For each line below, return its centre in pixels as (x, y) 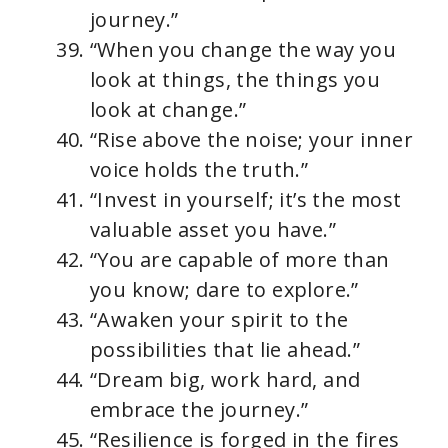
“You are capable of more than (240, 260)
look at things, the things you (235, 80)
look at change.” (168, 110)
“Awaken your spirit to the (219, 320)
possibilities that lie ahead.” (225, 350)
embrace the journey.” (199, 410)
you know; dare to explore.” (224, 290)
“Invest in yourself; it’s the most (246, 200)
